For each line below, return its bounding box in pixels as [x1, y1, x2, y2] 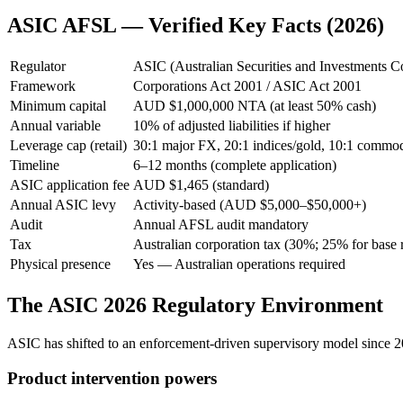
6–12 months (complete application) [133, 157, 336, 174]
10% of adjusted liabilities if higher [133, 118, 330, 134]
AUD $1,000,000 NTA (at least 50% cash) [133, 98, 376, 114]
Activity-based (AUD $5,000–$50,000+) [133, 197, 366, 213]
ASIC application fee [10, 177, 130, 193]
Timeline [10, 157, 59, 174]
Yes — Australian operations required [133, 256, 345, 273]
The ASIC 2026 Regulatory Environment [7, 293, 383, 318]
